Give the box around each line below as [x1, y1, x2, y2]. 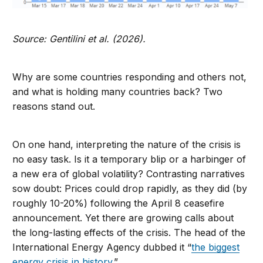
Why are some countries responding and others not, [12, 71, 247, 83]
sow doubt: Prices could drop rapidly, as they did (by [12, 183, 248, 195]
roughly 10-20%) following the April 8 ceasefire [12, 197, 225, 210]
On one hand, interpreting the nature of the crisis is [12, 139, 241, 151]
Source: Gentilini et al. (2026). [12, 33, 146, 45]
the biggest [191, 241, 240, 254]
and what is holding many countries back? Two [12, 86, 223, 98]
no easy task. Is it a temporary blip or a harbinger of [12, 153, 247, 166]
